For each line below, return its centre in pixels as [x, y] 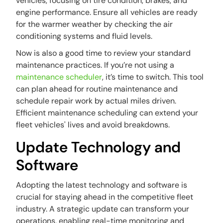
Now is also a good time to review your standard [104, 53]
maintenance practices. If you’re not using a [95, 65]
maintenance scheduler [59, 77]
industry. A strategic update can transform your [103, 209]
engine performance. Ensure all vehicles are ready [107, 12]
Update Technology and [99, 147]
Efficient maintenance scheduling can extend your [107, 113]
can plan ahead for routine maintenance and [97, 89]
